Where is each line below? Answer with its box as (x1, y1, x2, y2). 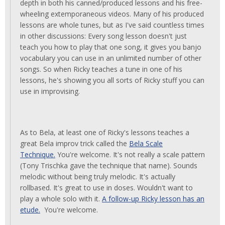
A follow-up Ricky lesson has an (102, 194, 204, 203)
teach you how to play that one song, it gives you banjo (20, 42, 201, 52)
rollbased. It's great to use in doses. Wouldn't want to (20, 183, 193, 192)
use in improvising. (20, 86, 80, 96)
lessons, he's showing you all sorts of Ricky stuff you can (20, 75, 204, 85)
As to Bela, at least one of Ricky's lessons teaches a (20, 128, 189, 137)
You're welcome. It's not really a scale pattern (55, 150, 205, 159)
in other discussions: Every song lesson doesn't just (20, 31, 187, 41)
